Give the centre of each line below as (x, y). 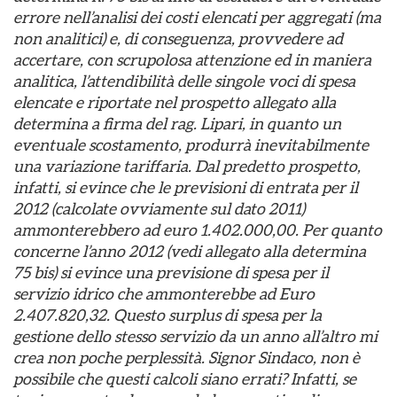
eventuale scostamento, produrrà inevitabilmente (191, 145)
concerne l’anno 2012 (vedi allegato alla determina (190, 251)
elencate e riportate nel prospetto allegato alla (175, 102)
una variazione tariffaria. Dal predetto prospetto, (187, 166)
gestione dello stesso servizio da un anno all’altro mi (195, 336)
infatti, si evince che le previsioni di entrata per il (186, 187)
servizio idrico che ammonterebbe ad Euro (164, 294)
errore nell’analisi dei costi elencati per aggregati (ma (197, 17)
